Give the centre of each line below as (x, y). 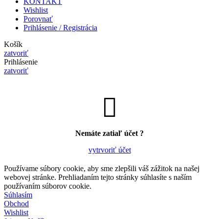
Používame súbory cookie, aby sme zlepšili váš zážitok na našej (102, 168)
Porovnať (38, 19)
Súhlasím (18, 195)
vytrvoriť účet (109, 150)
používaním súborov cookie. (48, 186)
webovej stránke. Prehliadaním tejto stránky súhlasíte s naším (98, 177)
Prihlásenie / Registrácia (60, 27)
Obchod (16, 203)
